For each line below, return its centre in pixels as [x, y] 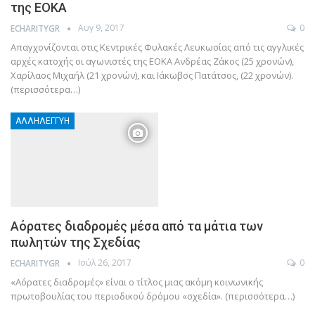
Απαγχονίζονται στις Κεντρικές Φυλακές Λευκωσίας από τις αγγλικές [157, 47]
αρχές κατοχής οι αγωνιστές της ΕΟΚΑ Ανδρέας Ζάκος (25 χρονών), [152, 61]
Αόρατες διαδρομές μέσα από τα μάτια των [137, 226]
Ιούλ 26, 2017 [105, 263]
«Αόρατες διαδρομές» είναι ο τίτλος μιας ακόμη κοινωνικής [137, 282]
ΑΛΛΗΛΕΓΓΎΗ [43, 121]
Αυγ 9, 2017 [101, 28]
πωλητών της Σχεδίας [76, 243]
